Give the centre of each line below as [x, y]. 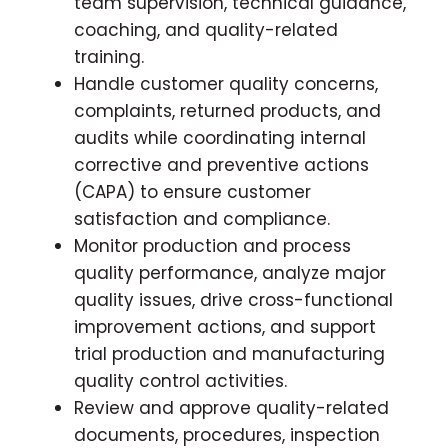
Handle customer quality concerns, [226, 83]
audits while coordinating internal [220, 137]
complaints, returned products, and [227, 110]
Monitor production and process [212, 245]
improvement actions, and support [225, 326]
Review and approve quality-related [231, 407]
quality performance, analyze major [230, 272]
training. [109, 56]
